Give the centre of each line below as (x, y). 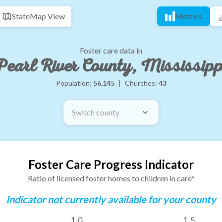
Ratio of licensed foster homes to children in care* (111, 178)
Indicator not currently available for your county (111, 199)
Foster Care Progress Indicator (111, 164)
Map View (47, 16)
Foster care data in (111, 50)
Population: (74, 83)
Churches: (141, 83)
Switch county (96, 112)
